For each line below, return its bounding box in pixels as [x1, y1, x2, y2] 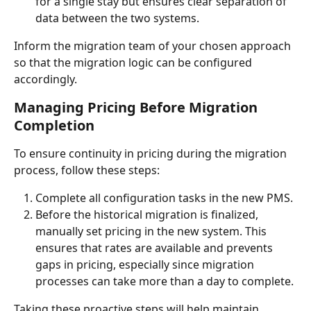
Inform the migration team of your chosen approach [14, 38, 294, 53]
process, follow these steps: [14, 162, 160, 178]
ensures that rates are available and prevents [35, 240, 276, 256]
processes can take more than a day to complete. [35, 274, 294, 289]
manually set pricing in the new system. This [35, 224, 269, 239]
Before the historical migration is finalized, [35, 207, 261, 223]
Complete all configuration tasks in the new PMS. [35, 190, 293, 205]
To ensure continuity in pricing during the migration [14, 146, 289, 161]
